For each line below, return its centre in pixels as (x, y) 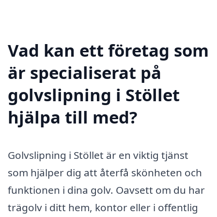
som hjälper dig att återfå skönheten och (105, 173)
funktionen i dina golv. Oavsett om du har (106, 190)
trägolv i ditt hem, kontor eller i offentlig (103, 208)
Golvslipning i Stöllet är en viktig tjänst (98, 155)
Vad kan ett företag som (108, 50)
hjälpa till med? (73, 117)
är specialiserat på (85, 73)
